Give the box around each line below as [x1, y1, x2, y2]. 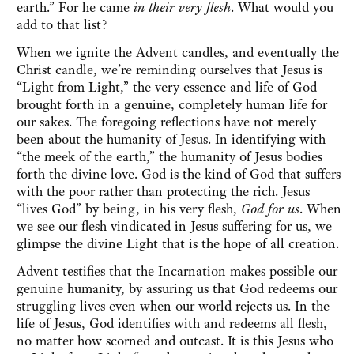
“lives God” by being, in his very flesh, [17, 200, 241, 218]
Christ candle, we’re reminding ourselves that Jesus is [17, 61, 322, 79]
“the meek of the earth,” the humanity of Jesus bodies [17, 148, 322, 166]
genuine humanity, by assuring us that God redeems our [17, 280, 337, 298]
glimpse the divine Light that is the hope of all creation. [17, 235, 339, 253]
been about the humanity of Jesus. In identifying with [17, 130, 326, 149]
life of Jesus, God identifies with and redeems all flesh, [17, 314, 327, 333]
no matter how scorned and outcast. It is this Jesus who [17, 332, 333, 350]
